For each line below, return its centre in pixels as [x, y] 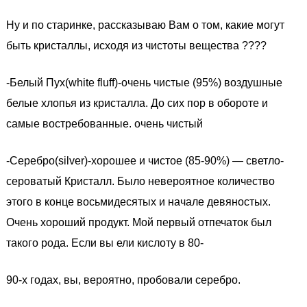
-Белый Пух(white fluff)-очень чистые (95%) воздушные [144, 83]
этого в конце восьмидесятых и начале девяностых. [138, 202]
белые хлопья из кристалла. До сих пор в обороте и [137, 103]
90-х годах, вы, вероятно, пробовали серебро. [123, 280]
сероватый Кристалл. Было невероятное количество [140, 181]
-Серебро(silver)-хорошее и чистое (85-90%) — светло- [145, 161]
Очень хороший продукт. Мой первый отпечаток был [139, 222]
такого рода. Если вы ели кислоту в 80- [105, 243]
